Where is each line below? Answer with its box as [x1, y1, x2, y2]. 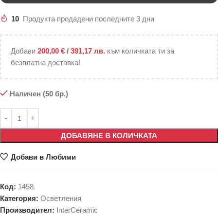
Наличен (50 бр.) [9, 90, 68, 98]
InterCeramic [56, 206, 98, 214]
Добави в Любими [10, 153, 76, 161]
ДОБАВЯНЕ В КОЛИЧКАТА [61, 131, 157, 140]
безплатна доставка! [11, 58, 80, 67]
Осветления [40, 194, 81, 202]
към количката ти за [107, 47, 174, 55]
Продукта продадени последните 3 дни [23, 15, 154, 23]
